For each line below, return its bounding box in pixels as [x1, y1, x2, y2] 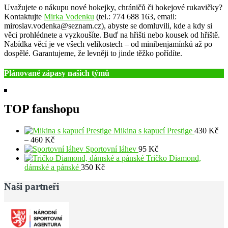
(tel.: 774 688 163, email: [94, 12, 177, 21]
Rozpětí [54, 134, 79, 144]
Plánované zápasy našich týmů [4, 69, 109, 78]
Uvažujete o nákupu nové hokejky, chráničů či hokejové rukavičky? [4, 3, 222, 12]
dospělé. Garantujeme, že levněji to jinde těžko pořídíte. [4, 49, 186, 58]
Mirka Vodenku [44, 12, 94, 21]
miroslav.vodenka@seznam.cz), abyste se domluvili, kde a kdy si [4, 21, 212, 31]
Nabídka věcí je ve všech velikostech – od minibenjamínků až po [4, 40, 212, 49]
